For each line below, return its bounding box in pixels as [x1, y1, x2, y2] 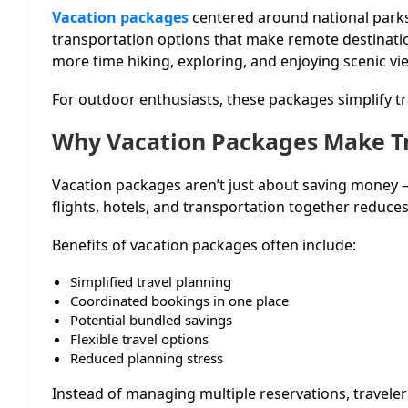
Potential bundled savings [70, 310, 232, 329]
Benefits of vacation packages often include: [52, 234, 356, 255]
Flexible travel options [70, 329, 209, 348]
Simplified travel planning [70, 271, 231, 291]
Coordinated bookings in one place [70, 291, 289, 310]
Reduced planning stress [70, 348, 223, 367]
